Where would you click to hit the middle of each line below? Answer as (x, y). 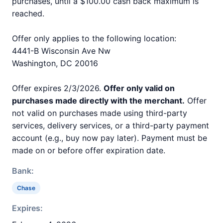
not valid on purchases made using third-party (100, 113)
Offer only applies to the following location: (94, 38)
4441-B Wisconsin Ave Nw (61, 51)
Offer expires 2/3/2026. (58, 88)
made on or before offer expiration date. (89, 150)
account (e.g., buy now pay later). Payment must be (110, 138)
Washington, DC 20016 (55, 63)
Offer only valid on (139, 88)
